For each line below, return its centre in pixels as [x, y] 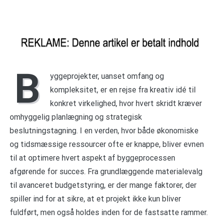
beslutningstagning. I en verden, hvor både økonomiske [104, 130]
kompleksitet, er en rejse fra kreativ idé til [123, 90]
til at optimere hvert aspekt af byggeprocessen [92, 158]
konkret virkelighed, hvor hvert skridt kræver [126, 103]
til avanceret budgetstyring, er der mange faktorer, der [103, 185]
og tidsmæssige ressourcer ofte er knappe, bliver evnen [107, 144]
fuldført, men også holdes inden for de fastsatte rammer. [109, 212]
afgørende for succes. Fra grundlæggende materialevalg [106, 171]
